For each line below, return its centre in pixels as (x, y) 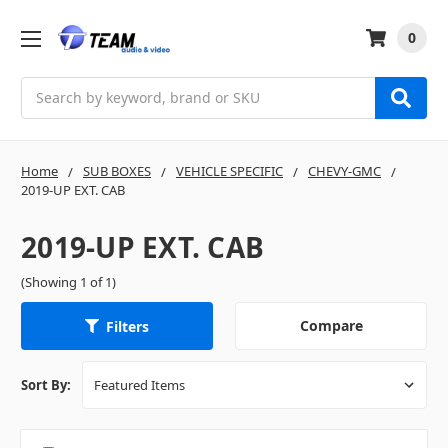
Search (44, 87)
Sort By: (46, 385)
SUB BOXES (117, 170)
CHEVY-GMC (344, 170)
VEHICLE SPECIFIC (229, 170)
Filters (127, 326)
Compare (331, 326)
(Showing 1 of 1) (68, 281)
